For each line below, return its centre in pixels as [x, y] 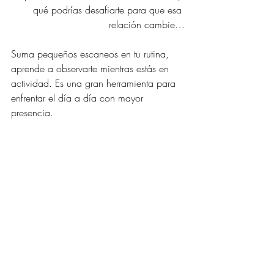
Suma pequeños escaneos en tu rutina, [91, 54]
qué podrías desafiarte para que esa [109, 9]
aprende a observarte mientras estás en [91, 68]
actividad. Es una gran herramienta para [95, 83]
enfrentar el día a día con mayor [79, 98]
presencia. [32, 112]
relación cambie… [147, 24]
